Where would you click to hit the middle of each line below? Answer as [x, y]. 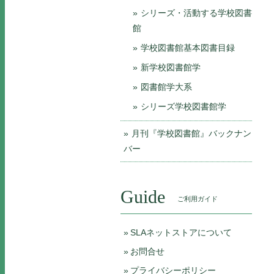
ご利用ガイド [198, 199]
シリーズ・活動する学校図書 [196, 13]
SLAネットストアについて [181, 232]
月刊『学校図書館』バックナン [191, 133]
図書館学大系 [166, 87]
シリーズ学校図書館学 [183, 106]
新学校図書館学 [171, 67]
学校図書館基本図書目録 [188, 48]
